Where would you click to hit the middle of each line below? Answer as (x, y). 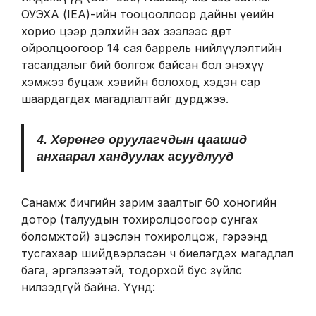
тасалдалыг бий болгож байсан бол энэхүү (142, 65)
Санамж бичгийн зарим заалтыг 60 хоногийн (149, 202)
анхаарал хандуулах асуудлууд (135, 157)
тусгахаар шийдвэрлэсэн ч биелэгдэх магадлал (157, 253)
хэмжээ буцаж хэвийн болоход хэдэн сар (141, 82)
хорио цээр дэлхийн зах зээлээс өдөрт (127, 31)
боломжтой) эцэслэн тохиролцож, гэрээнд (145, 236)
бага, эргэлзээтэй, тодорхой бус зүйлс (132, 270)
